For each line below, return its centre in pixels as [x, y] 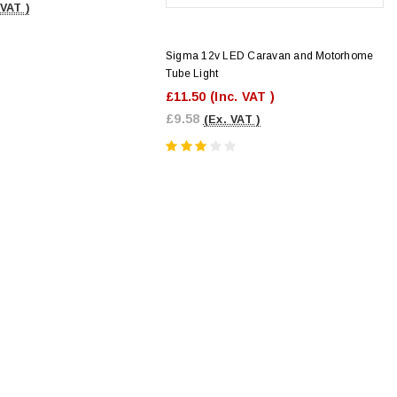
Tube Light [192, 73]
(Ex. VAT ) [232, 119]
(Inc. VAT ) [242, 96]
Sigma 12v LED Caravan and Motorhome [270, 55]
